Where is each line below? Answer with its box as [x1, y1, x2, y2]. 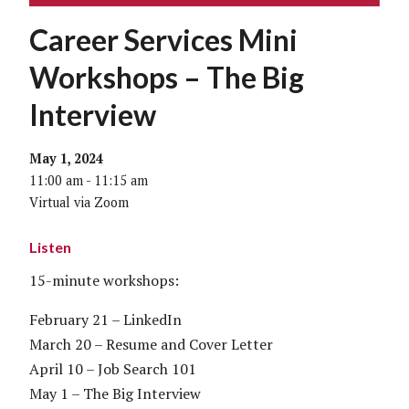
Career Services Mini [29, 21, 298, 58]
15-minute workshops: [29, 269, 179, 290]
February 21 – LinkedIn [29, 309, 182, 330]
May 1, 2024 [29, 149, 103, 167]
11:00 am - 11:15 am [29, 171, 148, 189]
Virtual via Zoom [29, 193, 129, 211]
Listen [29, 237, 71, 256]
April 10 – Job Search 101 [29, 358, 196, 379]
